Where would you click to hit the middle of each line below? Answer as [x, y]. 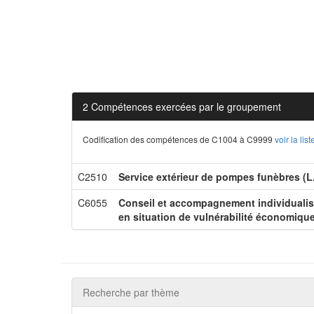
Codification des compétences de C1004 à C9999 [179, 139]
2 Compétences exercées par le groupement [182, 107]
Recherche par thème [131, 292]
